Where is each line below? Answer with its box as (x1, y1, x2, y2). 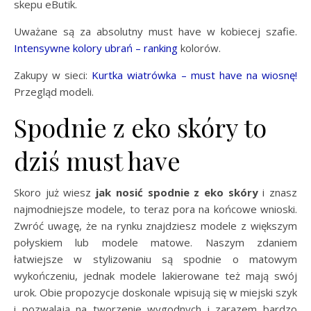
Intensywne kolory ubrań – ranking (14, 40, 178, 55)
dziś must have (14, 143, 180, 177)
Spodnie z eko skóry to (14, 110, 267, 144)
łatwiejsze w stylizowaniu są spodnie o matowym (14, 251, 297, 266)
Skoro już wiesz (14, 185, 96, 199)
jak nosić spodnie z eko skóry (96, 185, 258, 199)
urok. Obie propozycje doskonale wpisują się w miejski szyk (14, 285, 297, 299)
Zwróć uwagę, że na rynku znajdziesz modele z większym (14, 218, 297, 233)
